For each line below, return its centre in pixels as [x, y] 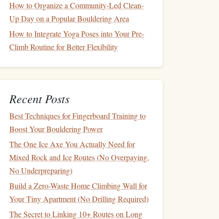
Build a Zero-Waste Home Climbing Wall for [78, 186]
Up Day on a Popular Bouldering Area [69, 18]
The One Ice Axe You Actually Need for [72, 144]
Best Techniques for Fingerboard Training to [77, 116]
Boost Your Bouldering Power [56, 129]
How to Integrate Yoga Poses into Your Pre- [77, 33]
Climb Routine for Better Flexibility [64, 47]
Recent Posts [39, 98]
